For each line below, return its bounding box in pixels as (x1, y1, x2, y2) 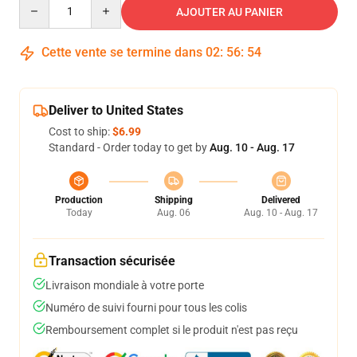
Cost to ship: (49, 125, 112, 138)
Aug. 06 (156, 207, 190, 218)
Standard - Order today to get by (49, 141, 210, 154)
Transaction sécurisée (49, 253, 175, 269)
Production (55, 194, 103, 206)
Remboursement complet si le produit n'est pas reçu (45, 324, 298, 336)
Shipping (154, 194, 193, 206)
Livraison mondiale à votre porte (45, 279, 204, 292)
